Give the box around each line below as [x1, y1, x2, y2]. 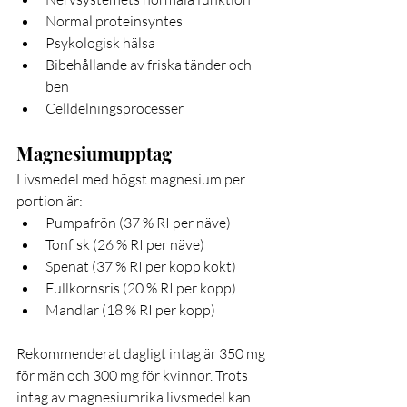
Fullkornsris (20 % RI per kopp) [45, 279, 236, 298]
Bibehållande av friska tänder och [45, 55, 254, 74]
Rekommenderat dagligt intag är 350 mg [16, 344, 268, 363]
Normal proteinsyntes [45, 12, 183, 31]
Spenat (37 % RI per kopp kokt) [45, 257, 236, 276]
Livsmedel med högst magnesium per [16, 170, 248, 189]
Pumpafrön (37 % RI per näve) [45, 213, 231, 233]
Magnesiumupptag [16, 141, 172, 166]
